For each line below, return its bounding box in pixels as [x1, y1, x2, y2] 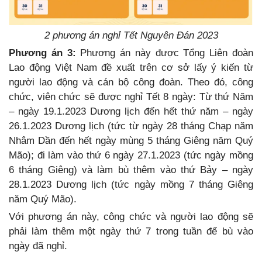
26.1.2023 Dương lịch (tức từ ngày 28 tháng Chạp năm [9, 120, 253, 132]
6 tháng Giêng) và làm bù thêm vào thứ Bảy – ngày [9, 164, 253, 176]
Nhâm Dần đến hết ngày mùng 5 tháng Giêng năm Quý [9, 135, 253, 147]
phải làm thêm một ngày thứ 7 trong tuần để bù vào [9, 226, 253, 237]
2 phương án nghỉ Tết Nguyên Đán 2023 [44, 30, 218, 42]
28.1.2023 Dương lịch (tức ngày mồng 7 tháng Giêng [9, 179, 253, 191]
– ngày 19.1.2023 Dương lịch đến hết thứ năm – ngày [9, 106, 253, 118]
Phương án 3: [9, 47, 76, 59]
